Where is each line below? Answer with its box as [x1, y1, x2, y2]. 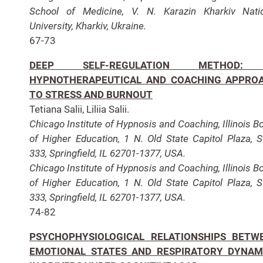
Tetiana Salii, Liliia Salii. [29, 103, 129, 115]
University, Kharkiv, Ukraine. [29, 19, 146, 32]
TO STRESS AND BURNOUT [29, 88, 153, 100]
